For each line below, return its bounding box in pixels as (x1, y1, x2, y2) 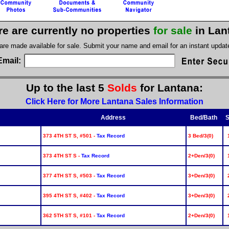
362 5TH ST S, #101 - (42, 212, 97, 218)
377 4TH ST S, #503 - (42, 172, 97, 178)
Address (101, 113, 126, 121)
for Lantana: (140, 82, 203, 95)
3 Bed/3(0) (188, 132, 213, 139)
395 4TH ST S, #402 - (42, 192, 97, 198)
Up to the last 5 (26, 82, 107, 95)
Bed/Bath (190, 113, 219, 121)
